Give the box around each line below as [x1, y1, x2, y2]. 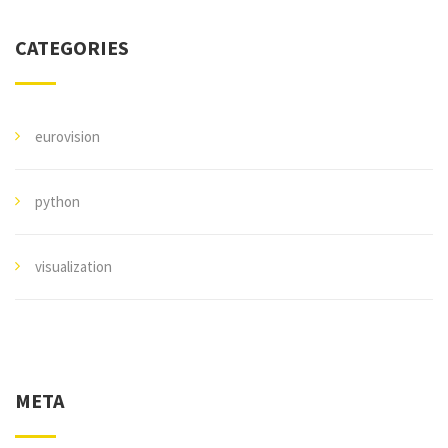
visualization [35, 257, 112, 276]
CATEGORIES [15, 35, 129, 60]
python [35, 192, 80, 211]
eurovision [35, 127, 100, 146]
